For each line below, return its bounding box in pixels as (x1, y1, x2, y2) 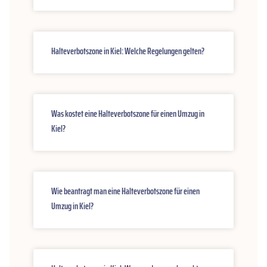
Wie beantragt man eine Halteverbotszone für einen (51, 184, 200, 199)
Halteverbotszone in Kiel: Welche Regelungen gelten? (51, 44, 204, 59)
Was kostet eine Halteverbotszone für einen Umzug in (51, 106, 204, 122)
